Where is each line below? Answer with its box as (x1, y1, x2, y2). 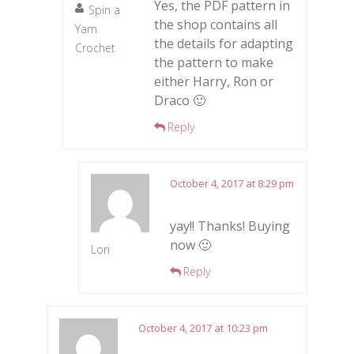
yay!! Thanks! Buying (170, 217, 290, 235)
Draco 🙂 (154, 91, 205, 109)
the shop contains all (154, 15, 277, 33)
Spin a (88, 2, 120, 17)
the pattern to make (154, 53, 273, 71)
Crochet (75, 40, 115, 55)
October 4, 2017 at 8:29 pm (170, 175, 294, 190)
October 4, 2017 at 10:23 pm (138, 320, 268, 335)
